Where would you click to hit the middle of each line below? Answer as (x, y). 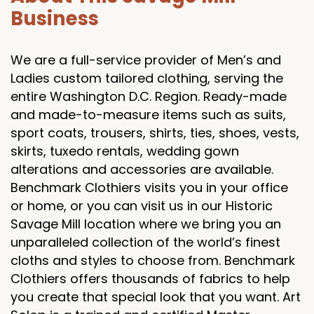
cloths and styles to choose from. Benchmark (153, 260)
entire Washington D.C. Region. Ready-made (149, 96)
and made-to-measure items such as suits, (148, 115)
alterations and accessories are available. (142, 169)
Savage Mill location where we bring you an (146, 224)
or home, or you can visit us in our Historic (142, 206)
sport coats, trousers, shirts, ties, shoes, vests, (155, 133)
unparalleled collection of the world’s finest (145, 242)
